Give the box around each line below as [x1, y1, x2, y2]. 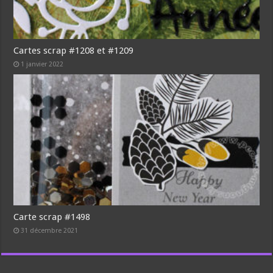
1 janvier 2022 [21, 60, 64, 68]
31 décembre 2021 [21, 226, 79, 235]
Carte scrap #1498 [13, 211, 91, 222]
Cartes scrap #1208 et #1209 [13, 44, 134, 56]
